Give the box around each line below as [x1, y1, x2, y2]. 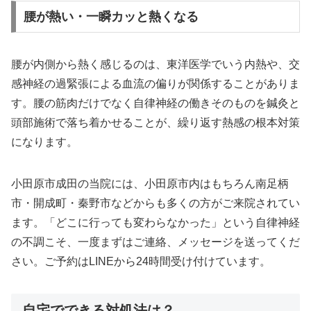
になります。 [11, 136, 78, 149]
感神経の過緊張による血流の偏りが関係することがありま [11, 78, 300, 90]
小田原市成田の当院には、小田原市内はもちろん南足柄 [11, 178, 289, 190]
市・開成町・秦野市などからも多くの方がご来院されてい [11, 197, 300, 210]
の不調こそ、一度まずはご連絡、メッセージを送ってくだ [11, 236, 300, 249]
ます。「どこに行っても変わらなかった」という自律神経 [11, 217, 300, 229]
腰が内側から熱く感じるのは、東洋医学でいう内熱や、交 [11, 58, 300, 71]
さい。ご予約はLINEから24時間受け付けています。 [11, 255, 271, 268]
